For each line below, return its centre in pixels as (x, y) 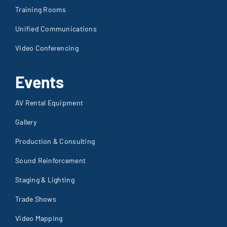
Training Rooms (41, 10)
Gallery (26, 122)
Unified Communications (56, 29)
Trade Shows (35, 199)
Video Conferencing (47, 48)
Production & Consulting (55, 141)
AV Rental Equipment (49, 103)
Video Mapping (39, 218)
